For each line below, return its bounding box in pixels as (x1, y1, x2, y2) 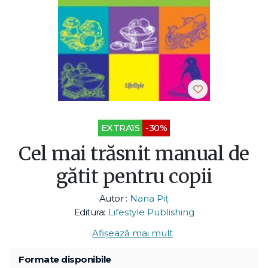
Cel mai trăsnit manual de (19, 141, 249, 166)
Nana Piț (130, 192, 169, 204)
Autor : (99, 192, 127, 204)
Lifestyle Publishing (108, 206, 194, 218)
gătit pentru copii (56, 164, 212, 188)
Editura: (74, 206, 105, 218)
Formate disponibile (19, 253, 111, 265)
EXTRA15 (100, 121, 140, 133)
